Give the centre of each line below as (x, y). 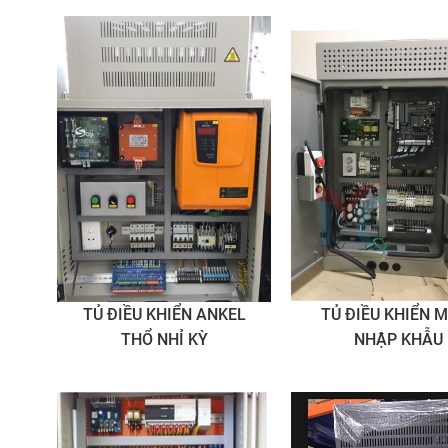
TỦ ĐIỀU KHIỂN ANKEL (164, 314)
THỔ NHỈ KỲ (164, 339)
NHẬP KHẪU (399, 339)
